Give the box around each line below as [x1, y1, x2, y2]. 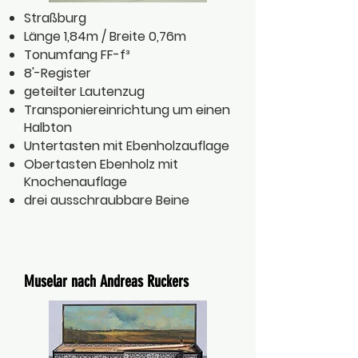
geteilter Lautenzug [24, 82, 145, 101]
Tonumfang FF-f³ [24, 46, 130, 64]
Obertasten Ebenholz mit [24, 155, 178, 173]
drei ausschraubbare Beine [24, 191, 189, 209]
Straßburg [24, 9, 86, 27]
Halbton [24, 118, 72, 137]
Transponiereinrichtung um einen [24, 101, 230, 119]
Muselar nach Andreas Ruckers [24, 272, 189, 291]
